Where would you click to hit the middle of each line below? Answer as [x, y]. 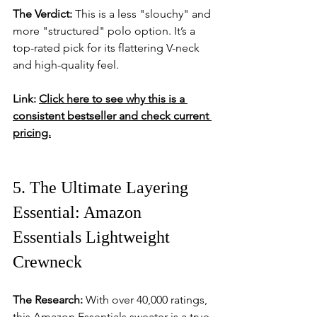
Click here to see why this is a [113, 99]
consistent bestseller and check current [112, 116]
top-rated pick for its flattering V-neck [108, 48]
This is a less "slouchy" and [143, 14]
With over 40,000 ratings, [146, 300]
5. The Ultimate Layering [103, 188]
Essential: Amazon [79, 212]
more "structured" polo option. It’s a [105, 31]
